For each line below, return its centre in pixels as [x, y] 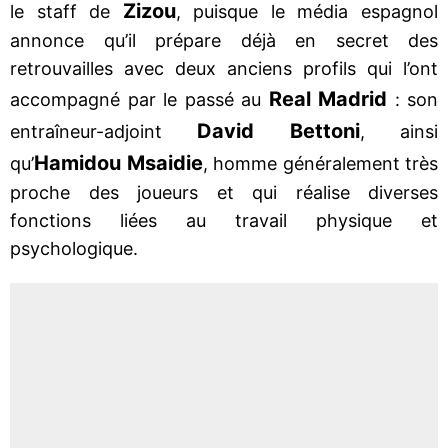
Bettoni [324, 130]
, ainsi [399, 131]
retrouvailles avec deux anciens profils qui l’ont [224, 68]
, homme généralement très [320, 163]
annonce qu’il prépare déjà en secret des [224, 40]
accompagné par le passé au [139, 99]
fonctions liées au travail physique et [224, 220]
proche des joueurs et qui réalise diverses [224, 192]
